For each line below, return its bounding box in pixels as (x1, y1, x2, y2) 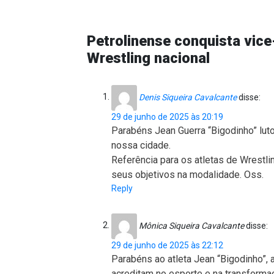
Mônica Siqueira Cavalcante (139, 220, 244, 231)
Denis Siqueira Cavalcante (139, 92, 237, 102)
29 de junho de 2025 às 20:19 (111, 111, 223, 122)
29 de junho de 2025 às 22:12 (111, 240, 223, 250)
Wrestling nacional (87, 49, 210, 67)
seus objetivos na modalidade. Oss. (111, 168, 264, 180)
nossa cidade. (111, 139, 171, 151)
